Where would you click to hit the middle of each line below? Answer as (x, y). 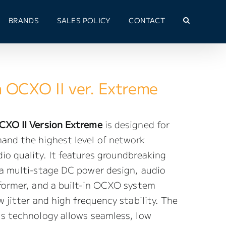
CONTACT (147, 20)
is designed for (136, 124)
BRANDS (23, 20)
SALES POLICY (84, 20)
